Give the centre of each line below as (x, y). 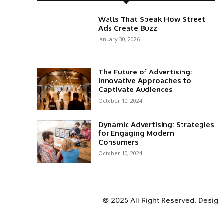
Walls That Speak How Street (152, 19)
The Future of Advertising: (145, 72)
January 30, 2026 (119, 39)
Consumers (118, 142)
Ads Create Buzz (127, 28)
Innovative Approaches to (145, 81)
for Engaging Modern (136, 133)
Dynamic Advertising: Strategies (156, 124)
